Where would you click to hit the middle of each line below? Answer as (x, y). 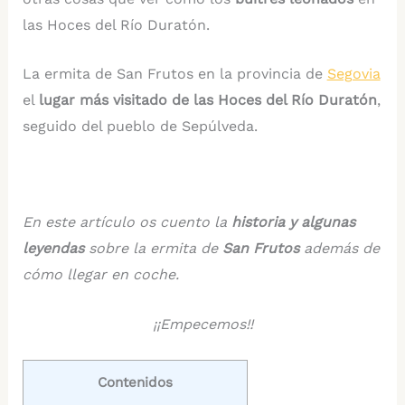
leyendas (55, 249)
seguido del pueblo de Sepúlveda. (140, 127)
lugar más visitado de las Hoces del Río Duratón (207, 100)
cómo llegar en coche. (100, 275)
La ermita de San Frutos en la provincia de (174, 74)
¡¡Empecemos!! (202, 324)
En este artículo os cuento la (127, 222)
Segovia (353, 74)
